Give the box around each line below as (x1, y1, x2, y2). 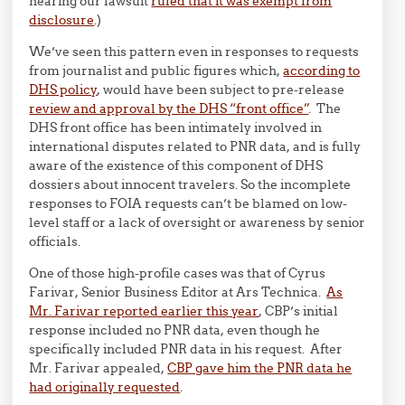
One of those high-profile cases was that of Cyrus (29, 265, 326, 281)
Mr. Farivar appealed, (29, 360, 168, 376)
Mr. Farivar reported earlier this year (29, 303, 259, 319)
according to (283, 62, 361, 79)
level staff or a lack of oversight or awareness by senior (29, 214, 366, 231)
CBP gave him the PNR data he (167, 360, 353, 376)
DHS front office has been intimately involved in (29, 119, 323, 136)
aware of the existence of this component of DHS (29, 157, 324, 174)
